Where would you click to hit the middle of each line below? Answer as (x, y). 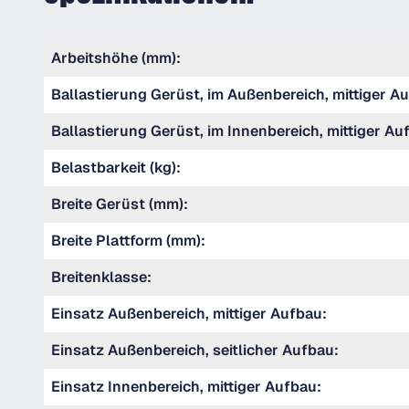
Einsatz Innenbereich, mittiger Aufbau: (186, 387)
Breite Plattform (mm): (128, 241)
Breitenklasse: (101, 277)
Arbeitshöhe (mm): (116, 58)
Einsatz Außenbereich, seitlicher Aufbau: (195, 350)
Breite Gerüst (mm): (120, 204)
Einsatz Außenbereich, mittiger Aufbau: (189, 314)
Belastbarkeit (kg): (116, 168)
